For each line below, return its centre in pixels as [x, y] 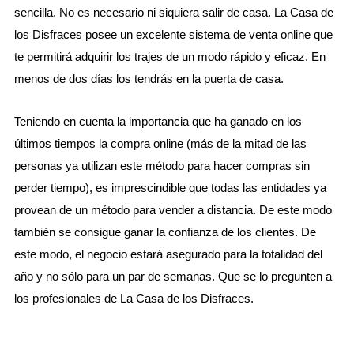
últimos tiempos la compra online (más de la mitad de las [160, 144]
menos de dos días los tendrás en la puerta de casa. [149, 79]
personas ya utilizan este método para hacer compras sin [162, 166]
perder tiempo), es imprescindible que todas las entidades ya [170, 188]
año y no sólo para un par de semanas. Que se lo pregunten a [173, 277]
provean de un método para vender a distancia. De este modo [173, 210]
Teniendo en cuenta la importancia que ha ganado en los [158, 122]
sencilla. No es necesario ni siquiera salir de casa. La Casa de [173, 13]
